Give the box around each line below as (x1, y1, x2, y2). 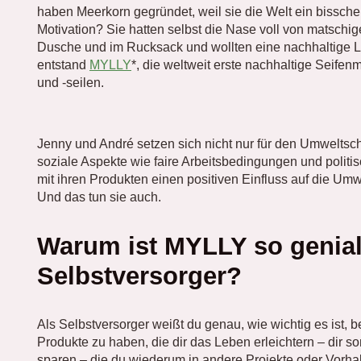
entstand (37, 57, 89, 72)
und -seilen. (37, 75, 104, 89)
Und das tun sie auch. (37, 189, 161, 204)
